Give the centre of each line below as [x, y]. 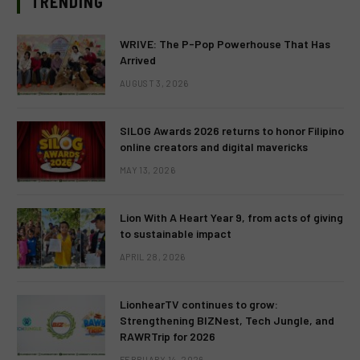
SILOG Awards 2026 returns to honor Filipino [232, 131]
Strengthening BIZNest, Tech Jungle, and [227, 320]
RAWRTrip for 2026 [168, 336]
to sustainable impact [176, 233]
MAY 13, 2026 [147, 170]
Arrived [138, 60]
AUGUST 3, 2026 [154, 83]
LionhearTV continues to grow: [199, 304]
